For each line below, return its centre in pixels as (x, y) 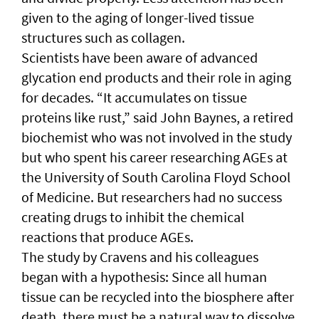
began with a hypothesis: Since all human (144, 276)
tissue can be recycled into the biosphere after (158, 296)
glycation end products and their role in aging (156, 77)
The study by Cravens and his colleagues (140, 256)
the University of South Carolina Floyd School (156, 177)
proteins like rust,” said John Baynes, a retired (157, 117)
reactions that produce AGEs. (108, 236)
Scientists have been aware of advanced (140, 57)
